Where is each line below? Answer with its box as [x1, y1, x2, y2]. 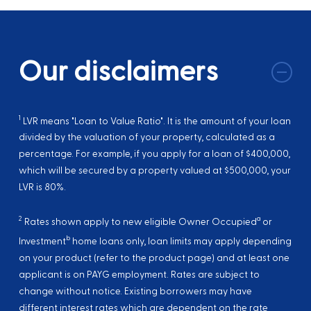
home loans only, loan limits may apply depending [69, 235, 292, 248]
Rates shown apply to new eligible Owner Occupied [22, 215, 257, 228]
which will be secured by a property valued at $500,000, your [18, 165, 291, 178]
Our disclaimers [18, 53, 218, 90]
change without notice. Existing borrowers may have [18, 285, 252, 298]
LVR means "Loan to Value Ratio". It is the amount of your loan [20, 115, 291, 128]
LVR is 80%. [18, 181, 66, 194]
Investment [18, 235, 66, 248]
